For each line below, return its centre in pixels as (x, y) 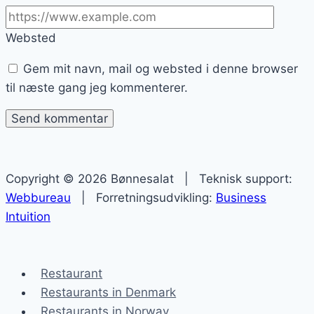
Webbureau (38, 198)
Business (241, 198)
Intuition (28, 217)
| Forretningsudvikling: (143, 198)
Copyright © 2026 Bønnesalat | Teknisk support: (149, 179)
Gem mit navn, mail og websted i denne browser (161, 69)
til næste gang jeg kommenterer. (97, 88)
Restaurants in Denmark (109, 293)
